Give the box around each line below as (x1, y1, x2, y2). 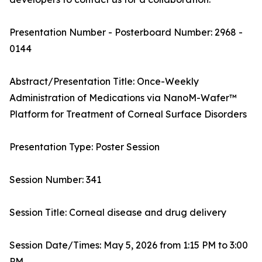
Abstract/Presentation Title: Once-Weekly (9, 75, 199, 88)
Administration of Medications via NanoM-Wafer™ (9, 92, 237, 104)
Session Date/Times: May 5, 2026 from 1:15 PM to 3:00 (9, 239, 248, 251)
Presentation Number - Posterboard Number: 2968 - (9, 26, 243, 39)
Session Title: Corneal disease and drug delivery (9, 206, 226, 219)
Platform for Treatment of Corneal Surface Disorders (9, 108, 247, 120)
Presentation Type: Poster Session (9, 141, 160, 153)
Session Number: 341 (9, 174, 101, 186)
